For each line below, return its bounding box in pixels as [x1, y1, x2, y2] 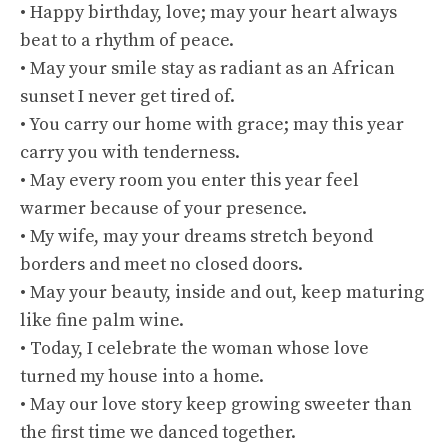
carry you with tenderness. [20, 141, 240, 164]
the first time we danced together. [20, 421, 296, 444]
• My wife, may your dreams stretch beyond [20, 225, 373, 248]
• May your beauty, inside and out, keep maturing [20, 281, 424, 304]
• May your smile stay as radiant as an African [20, 57, 395, 80]
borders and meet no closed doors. [20, 253, 303, 276]
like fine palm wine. [20, 309, 184, 332]
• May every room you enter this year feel [20, 169, 359, 192]
